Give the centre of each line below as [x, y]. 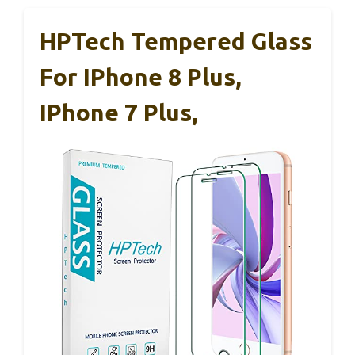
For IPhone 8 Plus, [141, 77]
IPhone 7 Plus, [119, 113]
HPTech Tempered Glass [176, 42]
